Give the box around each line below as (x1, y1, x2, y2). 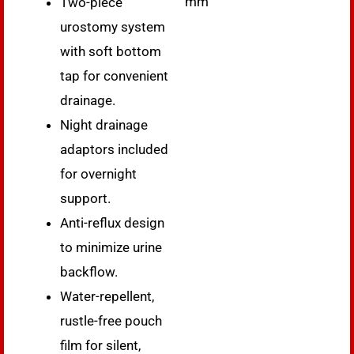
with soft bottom (60, 43, 161, 59)
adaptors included (60, 141, 168, 157)
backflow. (60, 263, 118, 280)
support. (60, 190, 111, 206)
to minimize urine (60, 239, 162, 255)
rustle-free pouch (60, 312, 162, 329)
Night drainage (60, 116, 148, 133)
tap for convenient (60, 67, 168, 84)
